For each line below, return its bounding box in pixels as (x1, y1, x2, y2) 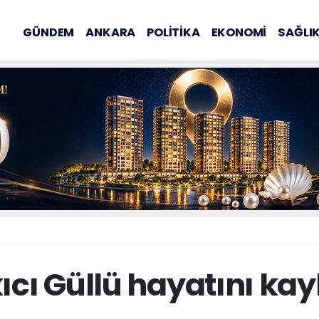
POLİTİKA (147, 23, 200, 41)
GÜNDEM (23, 23, 75, 41)
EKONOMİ (211, 23, 267, 41)
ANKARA (85, 23, 136, 41)
